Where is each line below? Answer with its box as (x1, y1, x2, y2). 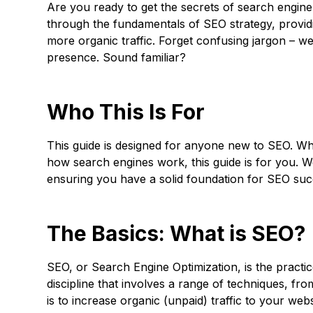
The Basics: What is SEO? (47, 221, 306, 246)
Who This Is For (47, 99, 205, 124)
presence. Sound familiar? (47, 50, 187, 64)
